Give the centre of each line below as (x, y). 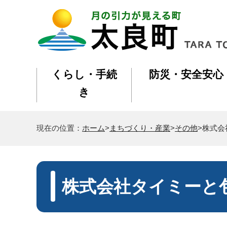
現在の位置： (59, 128)
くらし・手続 (84, 74)
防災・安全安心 (186, 74)
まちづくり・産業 (140, 128)
